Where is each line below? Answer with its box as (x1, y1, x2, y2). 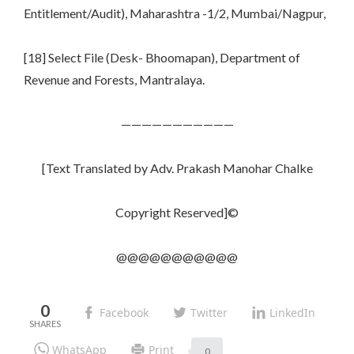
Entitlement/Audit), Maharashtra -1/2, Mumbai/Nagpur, (24, 6, 326, 21)
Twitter (190, 304, 228, 320)
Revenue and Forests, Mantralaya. (24, 72, 205, 88)
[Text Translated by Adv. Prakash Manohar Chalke (41, 160, 313, 176)
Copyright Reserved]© (115, 205, 239, 220)
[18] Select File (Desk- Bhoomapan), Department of (24, 50, 300, 66)
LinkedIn (269, 304, 315, 320)
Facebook (100, 304, 149, 320)
